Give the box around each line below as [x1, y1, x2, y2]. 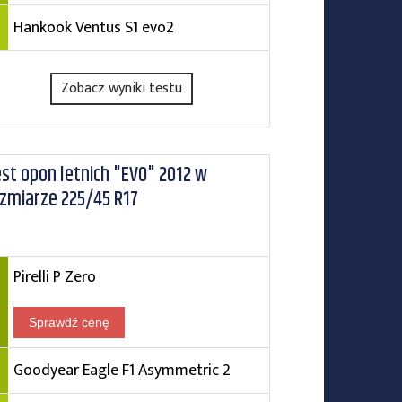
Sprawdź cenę [28, 315, 109, 329]
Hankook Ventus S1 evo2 [13, 14, 174, 40]
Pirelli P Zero [13, 264, 96, 290]
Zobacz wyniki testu [61, 76, 183, 100]
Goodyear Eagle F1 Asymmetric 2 [13, 357, 231, 383]
